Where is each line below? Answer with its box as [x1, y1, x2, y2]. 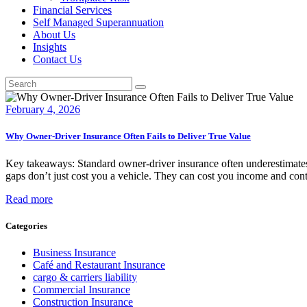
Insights [33, 41, 66, 53]
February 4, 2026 [5, 103, 80, 116]
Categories [5, 220, 47, 231]
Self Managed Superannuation [33, 16, 164, 29]
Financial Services [33, 4, 112, 16]
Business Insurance [33, 247, 116, 258]
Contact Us [33, 53, 82, 66]
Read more [5, 193, 53, 205]
